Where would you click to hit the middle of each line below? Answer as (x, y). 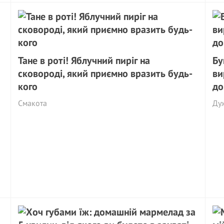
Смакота (33, 103)
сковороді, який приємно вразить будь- (105, 73)
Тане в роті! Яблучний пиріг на (84, 60)
